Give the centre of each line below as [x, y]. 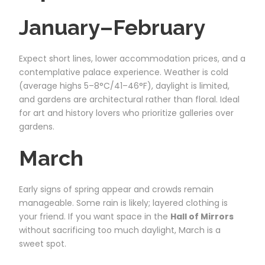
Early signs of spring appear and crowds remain [116, 189]
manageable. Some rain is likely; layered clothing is [123, 203]
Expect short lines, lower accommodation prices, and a [132, 58]
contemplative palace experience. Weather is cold [124, 72]
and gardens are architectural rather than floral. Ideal [129, 99]
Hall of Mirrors [202, 216]
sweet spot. [43, 243]
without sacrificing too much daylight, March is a [120, 230]
